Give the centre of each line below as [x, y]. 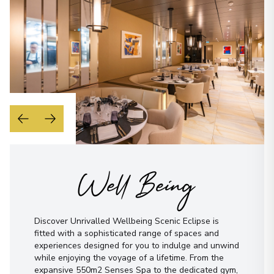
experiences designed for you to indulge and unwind [137, 245]
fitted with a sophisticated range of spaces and [127, 233]
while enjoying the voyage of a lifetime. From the [129, 257]
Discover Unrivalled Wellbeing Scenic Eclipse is [127, 221]
